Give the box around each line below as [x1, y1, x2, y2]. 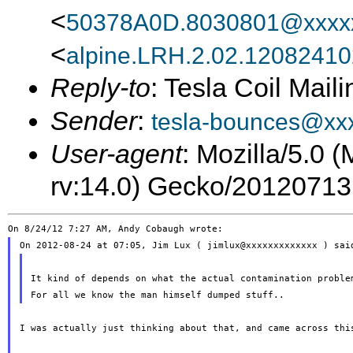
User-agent [50, 139, 182, 169]
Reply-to [50, 72, 150, 102]
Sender [50, 106, 137, 136]
